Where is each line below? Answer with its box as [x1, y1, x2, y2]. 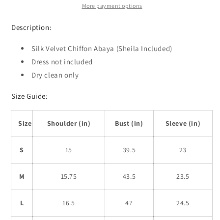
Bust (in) [115, 118, 143, 128]
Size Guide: [11, 91, 48, 101]
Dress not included [31, 56, 93, 66]
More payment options [82, 1, 142, 9]
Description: [11, 22, 52, 32]
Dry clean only [31, 70, 79, 80]
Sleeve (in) [165, 118, 201, 128]
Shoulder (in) [47, 118, 91, 128]
